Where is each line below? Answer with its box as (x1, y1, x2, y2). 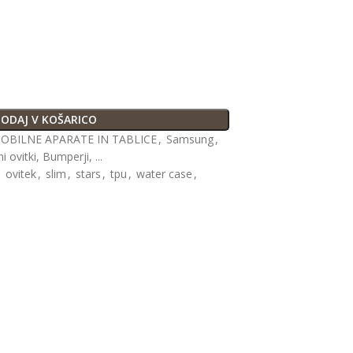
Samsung (166, 132, 214, 147)
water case (136, 166, 193, 182)
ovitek (6, 166, 37, 182)
